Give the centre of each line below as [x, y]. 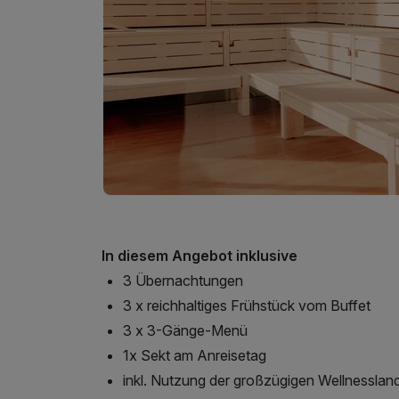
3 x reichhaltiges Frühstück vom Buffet [247, 305]
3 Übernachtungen [183, 280]
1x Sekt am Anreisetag [195, 355]
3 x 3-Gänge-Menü [185, 330]
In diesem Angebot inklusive [199, 255]
